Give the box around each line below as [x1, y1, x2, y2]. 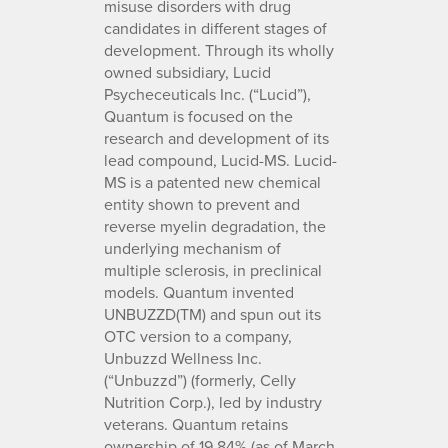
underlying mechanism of [104, 236, 281, 259]
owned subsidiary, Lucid [104, 60, 271, 83]
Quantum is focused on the [104, 104, 293, 127]
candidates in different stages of [104, 16, 327, 39]
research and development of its [104, 126, 329, 149]
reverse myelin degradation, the [104, 214, 326, 237]
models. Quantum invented [104, 280, 294, 303]
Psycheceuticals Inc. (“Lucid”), [104, 82, 311, 105]
